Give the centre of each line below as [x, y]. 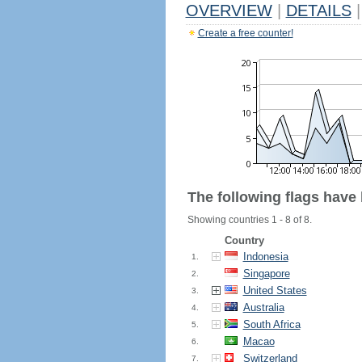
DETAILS [318, 11]
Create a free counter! [245, 33]
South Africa [271, 324]
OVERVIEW [229, 11]
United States [275, 290]
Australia [263, 307]
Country [244, 240]
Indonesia [265, 257]
